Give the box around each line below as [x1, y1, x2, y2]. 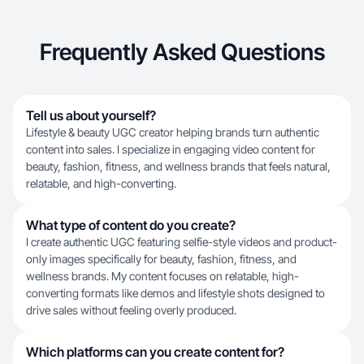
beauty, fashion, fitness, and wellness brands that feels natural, [26, 159, 331, 173]
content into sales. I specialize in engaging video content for [26, 142, 315, 156]
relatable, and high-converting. [26, 176, 176, 190]
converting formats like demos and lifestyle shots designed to [26, 286, 325, 300]
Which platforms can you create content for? [26, 344, 284, 360]
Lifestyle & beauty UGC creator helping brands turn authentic [26, 125, 319, 139]
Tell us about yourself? [26, 107, 156, 123]
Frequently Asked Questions [39, 38, 325, 66]
